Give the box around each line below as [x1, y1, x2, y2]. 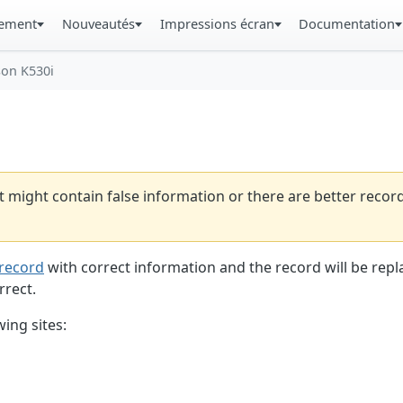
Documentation [299, 14, 396, 32]
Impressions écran [159, 14, 274, 32]
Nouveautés [61, 14, 135, 32]
